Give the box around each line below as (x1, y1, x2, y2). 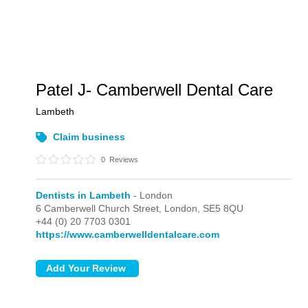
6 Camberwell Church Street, (36, 203, 165, 214)
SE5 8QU (203, 203, 244, 214)
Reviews (107, 155, 139, 164)
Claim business (53, 131, 126, 142)
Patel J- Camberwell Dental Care (36, 80, 274, 99)
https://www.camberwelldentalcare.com (36, 229, 220, 240)
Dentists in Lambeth (36, 190, 131, 201)
